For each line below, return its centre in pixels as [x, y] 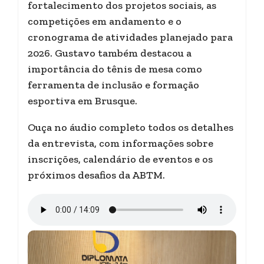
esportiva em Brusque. [82, 101]
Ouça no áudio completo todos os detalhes [131, 127]
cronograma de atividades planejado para [130, 37]
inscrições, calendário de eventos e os [120, 159]
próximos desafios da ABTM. [96, 175]
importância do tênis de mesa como [115, 69]
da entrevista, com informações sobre [121, 143]
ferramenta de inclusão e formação [113, 85]
